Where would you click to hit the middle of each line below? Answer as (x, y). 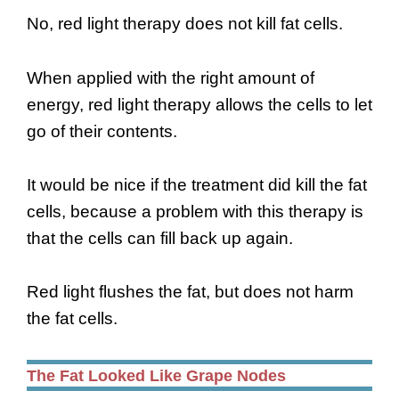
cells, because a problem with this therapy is (195, 211)
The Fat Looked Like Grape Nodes (156, 375)
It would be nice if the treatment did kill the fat (197, 184)
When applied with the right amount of (171, 77)
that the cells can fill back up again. (160, 238)
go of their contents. (102, 131)
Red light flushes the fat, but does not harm (190, 292)
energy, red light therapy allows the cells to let (199, 104)
